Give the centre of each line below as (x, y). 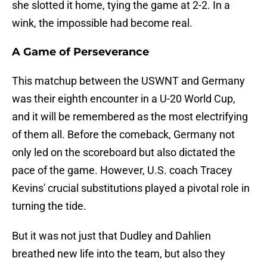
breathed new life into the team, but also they (119, 254)
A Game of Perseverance (80, 52)
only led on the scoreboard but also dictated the (124, 153)
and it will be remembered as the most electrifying (130, 117)
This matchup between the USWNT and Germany (128, 81)
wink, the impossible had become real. (102, 23)
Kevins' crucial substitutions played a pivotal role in (131, 188)
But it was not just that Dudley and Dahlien (111, 236)
